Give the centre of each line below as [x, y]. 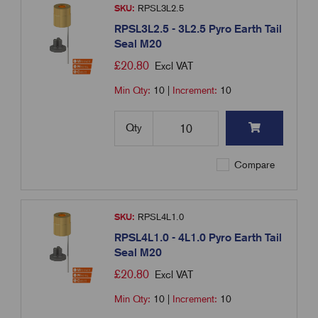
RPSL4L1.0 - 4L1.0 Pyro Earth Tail [198, 238]
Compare [253, 165]
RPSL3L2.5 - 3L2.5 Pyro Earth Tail [198, 29]
